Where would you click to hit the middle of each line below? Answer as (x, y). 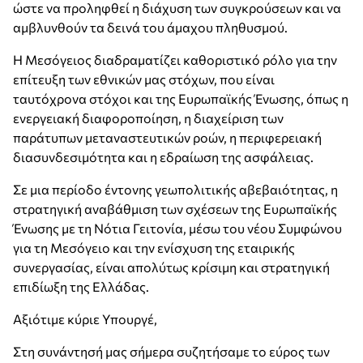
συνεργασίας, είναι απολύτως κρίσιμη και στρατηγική (171, 267)
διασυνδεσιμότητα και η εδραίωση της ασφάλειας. (163, 157)
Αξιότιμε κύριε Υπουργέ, (85, 319)
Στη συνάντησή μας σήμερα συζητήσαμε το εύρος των (171, 351)
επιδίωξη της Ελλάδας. (81, 286)
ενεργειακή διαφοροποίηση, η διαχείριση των (148, 118)
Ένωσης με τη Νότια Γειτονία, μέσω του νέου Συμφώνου (177, 228)
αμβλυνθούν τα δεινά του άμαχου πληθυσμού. (150, 27)
